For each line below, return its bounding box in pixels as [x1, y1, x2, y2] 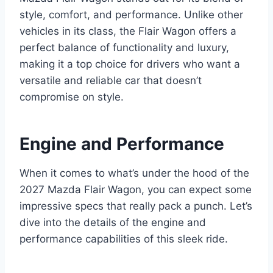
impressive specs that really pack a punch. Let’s [19, 200, 252, 213]
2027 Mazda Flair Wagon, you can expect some [19, 183, 252, 196]
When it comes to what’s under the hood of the [19, 167, 249, 180]
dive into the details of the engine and [19, 216, 206, 229]
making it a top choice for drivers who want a [19, 58, 240, 71]
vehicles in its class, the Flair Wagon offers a [19, 25, 236, 38]
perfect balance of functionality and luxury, [19, 41, 229, 54]
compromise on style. [19, 91, 124, 104]
